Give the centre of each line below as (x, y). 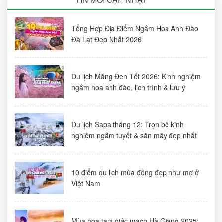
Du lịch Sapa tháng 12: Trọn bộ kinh (128, 124)
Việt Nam (86, 183)
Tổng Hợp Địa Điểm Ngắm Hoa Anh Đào (135, 28)
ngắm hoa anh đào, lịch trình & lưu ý (128, 87)
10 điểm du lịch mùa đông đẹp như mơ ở (135, 172)
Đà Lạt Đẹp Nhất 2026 (107, 39)
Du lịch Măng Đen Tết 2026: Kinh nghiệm (136, 76)
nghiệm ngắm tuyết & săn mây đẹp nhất (134, 135)
